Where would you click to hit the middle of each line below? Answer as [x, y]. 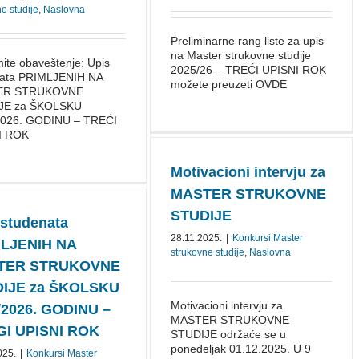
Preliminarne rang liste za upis [247, 41]
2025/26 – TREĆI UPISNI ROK [248, 70]
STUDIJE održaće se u [228, 334]
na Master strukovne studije [241, 55]
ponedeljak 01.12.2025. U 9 [241, 349]
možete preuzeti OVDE [229, 84]
